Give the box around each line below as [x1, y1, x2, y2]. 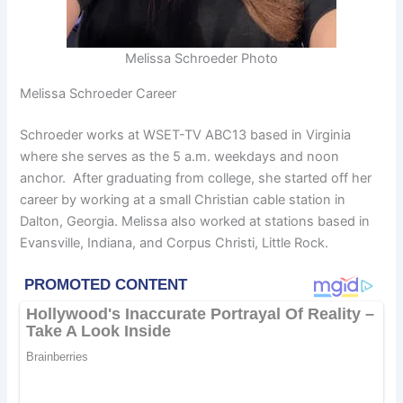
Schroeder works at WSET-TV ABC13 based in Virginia [20, 126, 352, 143]
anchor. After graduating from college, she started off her [20, 169, 372, 186]
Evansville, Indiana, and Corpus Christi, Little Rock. [20, 234, 329, 251]
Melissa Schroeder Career [20, 85, 177, 102]
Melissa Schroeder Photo [125, 50, 278, 67]
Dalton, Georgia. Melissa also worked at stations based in [20, 212, 371, 229]
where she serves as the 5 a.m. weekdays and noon [20, 148, 340, 165]
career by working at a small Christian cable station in [20, 191, 346, 208]
